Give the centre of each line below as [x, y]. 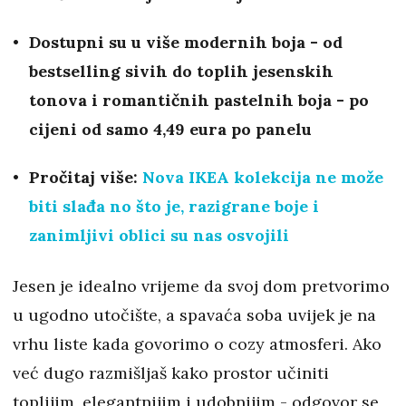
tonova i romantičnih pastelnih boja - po [199, 101]
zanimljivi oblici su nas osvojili [159, 236]
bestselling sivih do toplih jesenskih [181, 72]
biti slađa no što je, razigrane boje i [174, 207]
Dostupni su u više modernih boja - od [186, 43]
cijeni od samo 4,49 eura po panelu [170, 130]
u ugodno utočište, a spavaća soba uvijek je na [194, 315]
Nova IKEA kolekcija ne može [263, 178]
